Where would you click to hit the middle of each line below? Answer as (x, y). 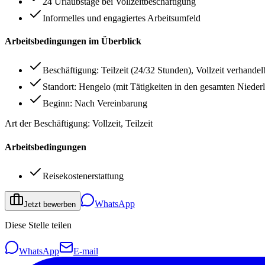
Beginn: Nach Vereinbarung (95, 104)
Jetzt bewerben (50, 204)
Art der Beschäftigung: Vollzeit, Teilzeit (79, 124)
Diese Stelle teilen (38, 225)
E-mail (86, 251)
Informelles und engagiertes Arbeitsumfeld (122, 18)
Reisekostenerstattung (83, 176)
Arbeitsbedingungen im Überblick (73, 41)
